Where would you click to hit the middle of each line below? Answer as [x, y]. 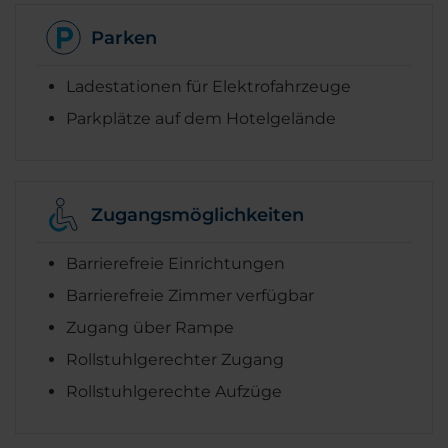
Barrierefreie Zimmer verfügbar [190, 296]
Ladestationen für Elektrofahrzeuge [208, 87]
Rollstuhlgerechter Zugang [175, 360]
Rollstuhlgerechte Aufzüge [174, 392]
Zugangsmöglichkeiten [197, 214]
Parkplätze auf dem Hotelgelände [201, 119]
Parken [124, 37]
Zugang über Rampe [150, 328]
